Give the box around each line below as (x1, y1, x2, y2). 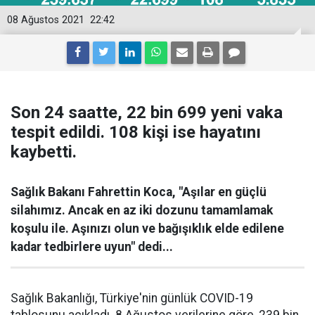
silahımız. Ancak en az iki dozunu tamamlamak (11, 203, 273, 217)
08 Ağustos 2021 (7, 14, 84, 26)
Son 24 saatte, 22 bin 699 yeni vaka (11, 103, 283, 122)
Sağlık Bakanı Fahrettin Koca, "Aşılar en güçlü (11, 185, 266, 199)
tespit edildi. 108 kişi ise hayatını (11, 122, 261, 142)
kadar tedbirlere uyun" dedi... (11, 240, 173, 254)
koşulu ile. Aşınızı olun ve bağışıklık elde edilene (11, 221, 284, 236)
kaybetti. (11, 142, 77, 162)
